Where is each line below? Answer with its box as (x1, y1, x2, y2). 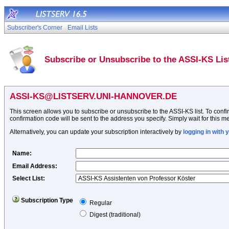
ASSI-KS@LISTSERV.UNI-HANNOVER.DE (10, 91, 177, 101)
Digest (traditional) (89, 211, 141, 218)
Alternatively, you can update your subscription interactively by (10, 128, 183, 135)
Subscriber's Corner (7, 24, 62, 31)
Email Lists (67, 24, 98, 31)
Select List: (12, 175, 45, 182)
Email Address (12, 163, 55, 170)
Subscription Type (19, 197, 73, 204)
